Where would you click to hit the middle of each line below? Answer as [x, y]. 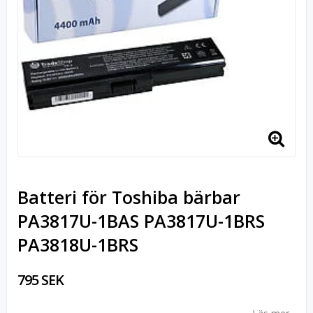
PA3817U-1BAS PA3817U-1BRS [141, 221]
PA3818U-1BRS [78, 245]
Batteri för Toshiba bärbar [129, 197]
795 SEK [41, 280]
